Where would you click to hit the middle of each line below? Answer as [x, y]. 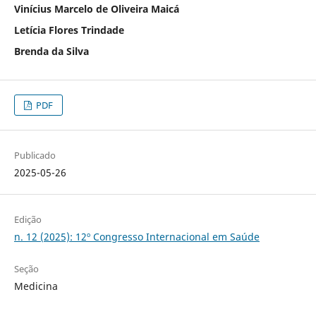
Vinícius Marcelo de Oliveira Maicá [96, 8]
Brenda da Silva [51, 51]
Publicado [35, 155]
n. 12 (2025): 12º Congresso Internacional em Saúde [136, 236]
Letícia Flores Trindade [69, 30]
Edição [28, 219]
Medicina [36, 286]
